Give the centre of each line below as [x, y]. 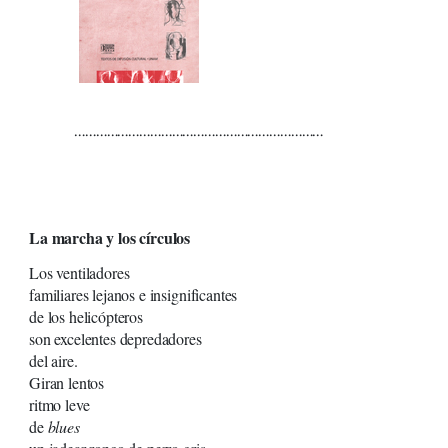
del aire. [53, 361]
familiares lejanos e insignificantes [133, 295]
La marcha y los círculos [110, 238]
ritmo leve [59, 405]
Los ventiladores [79, 273]
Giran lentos [67, 383]
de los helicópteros [86, 317]
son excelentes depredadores [115, 339]
